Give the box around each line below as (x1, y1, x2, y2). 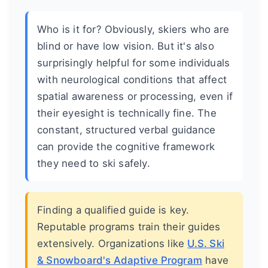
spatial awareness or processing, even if (37, 90, 233, 102)
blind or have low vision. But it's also (37, 39, 214, 52)
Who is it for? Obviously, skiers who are (37, 23, 229, 35)
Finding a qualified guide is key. (37, 203, 190, 216)
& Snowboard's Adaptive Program (37, 254, 202, 266)
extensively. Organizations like (37, 237, 188, 249)
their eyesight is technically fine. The (37, 106, 217, 119)
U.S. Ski (187, 237, 225, 249)
